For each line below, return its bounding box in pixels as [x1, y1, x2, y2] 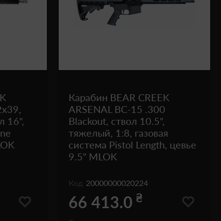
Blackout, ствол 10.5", [69, 115, 165, 127]
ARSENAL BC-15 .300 [69, 103, 165, 115]
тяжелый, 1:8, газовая [69, 127, 168, 139]
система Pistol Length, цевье [69, 139, 196, 150]
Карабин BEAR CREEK [69, 91, 169, 103]
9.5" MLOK [69, 150, 117, 162]
